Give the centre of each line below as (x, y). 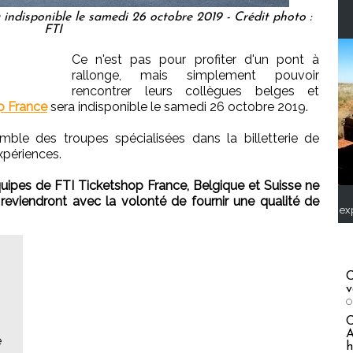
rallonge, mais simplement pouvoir (195, 76)
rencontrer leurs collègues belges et (195, 91)
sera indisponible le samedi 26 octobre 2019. (178, 107)
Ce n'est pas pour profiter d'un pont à (195, 60)
